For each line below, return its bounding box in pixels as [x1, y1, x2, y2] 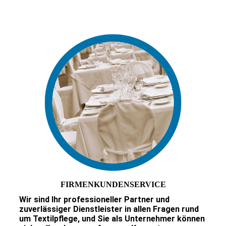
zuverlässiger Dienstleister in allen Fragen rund [19, 204, 199, 214]
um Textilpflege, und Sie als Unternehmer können [19, 213, 205, 223]
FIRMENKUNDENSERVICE [60, 180, 166, 189]
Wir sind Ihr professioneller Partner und [19, 194, 169, 204]
